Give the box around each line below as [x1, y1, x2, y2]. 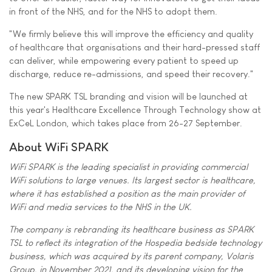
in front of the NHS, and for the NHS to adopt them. [9, 6, 217, 16]
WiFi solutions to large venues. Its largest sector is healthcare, [9, 174, 256, 185]
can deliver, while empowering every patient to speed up [9, 55, 239, 66]
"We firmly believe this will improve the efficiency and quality [9, 29, 253, 39]
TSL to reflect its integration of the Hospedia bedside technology [9, 237, 262, 248]
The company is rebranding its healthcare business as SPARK [9, 223, 254, 234]
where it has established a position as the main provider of [9, 188, 245, 199]
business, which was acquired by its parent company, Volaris [9, 250, 254, 261]
